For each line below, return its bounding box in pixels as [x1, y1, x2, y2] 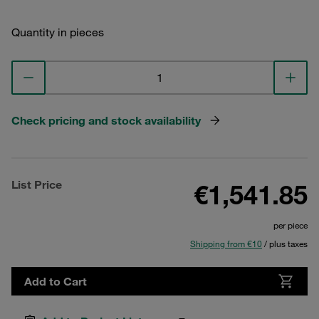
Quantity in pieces [11, 25, 104, 39]
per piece [273, 219, 308, 231]
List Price [11, 177, 62, 192]
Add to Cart [24, 274, 87, 288]
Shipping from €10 [190, 238, 262, 249]
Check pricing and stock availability [11, 113, 201, 127]
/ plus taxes [262, 238, 308, 249]
